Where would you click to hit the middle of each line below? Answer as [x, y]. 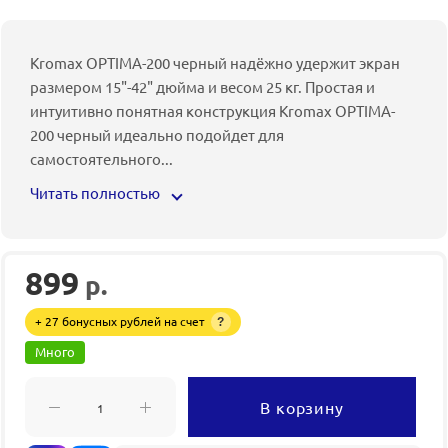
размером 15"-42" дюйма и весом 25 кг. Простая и [202, 86]
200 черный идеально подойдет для [157, 134]
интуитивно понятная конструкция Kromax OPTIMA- [212, 110]
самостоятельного [95, 158]
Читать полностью [96, 192]
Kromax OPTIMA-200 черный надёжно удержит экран [215, 62]
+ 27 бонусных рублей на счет [121, 321]
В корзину [302, 406]
